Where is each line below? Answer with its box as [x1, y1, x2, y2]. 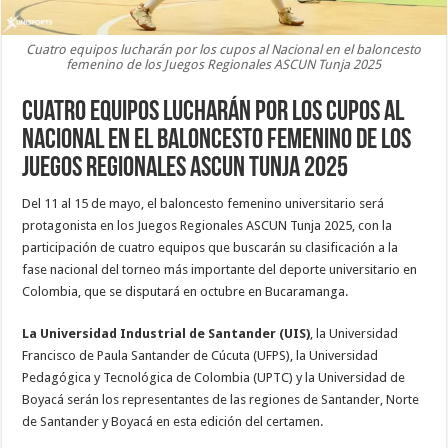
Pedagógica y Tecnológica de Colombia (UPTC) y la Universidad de [22, 370, 406, 386]
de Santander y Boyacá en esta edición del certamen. [22, 414, 324, 430]
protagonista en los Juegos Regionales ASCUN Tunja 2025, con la [22, 218, 393, 234]
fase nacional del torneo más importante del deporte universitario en [22, 262, 418, 278]
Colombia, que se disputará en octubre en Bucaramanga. [22, 284, 349, 300]
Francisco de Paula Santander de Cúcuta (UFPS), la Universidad [22, 348, 379, 364]
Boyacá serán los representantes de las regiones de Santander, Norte [22, 392, 420, 408]
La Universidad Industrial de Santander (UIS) [22, 326, 311, 342]
